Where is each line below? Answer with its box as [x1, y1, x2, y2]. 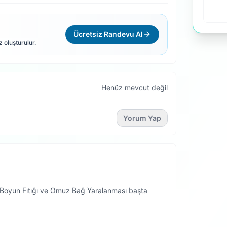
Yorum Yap [123, 113, 161, 122]
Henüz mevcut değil [101, 83, 168, 92]
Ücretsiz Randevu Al [73, 30, 143, 39]
